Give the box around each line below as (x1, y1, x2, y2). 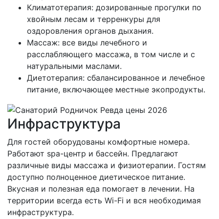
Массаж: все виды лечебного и (27, 38, 147, 48)
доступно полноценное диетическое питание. (7, 172, 185, 182)
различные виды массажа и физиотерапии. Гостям (7, 160, 206, 171)
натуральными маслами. (27, 61, 122, 71)
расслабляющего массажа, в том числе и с (27, 49, 195, 60)
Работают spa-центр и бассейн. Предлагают (7, 149, 178, 159)
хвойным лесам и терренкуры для (27, 14, 160, 24)
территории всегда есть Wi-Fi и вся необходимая (7, 196, 201, 206)
